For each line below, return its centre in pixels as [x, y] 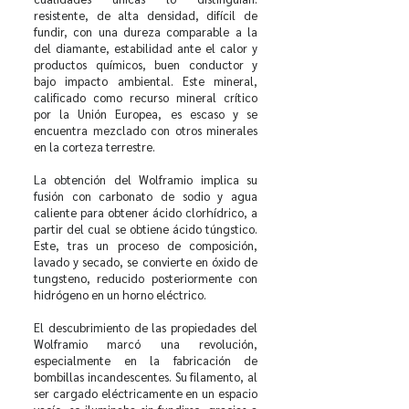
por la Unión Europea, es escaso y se [146, 114]
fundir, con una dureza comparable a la [146, 31]
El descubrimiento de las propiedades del [146, 327]
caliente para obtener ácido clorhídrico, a [146, 212]
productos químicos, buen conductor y [146, 64]
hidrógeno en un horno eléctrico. [120, 294]
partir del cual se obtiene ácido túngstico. [146, 229]
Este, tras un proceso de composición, [146, 245]
